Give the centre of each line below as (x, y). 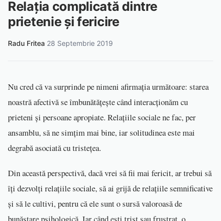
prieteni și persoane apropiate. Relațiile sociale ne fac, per (102, 117)
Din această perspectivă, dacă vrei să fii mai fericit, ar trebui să (110, 173)
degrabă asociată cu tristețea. (55, 148)
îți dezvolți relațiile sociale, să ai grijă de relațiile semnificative (110, 188)
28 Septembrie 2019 (80, 43)
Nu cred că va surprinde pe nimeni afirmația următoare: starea (108, 87)
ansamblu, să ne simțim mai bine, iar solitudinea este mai (101, 133)
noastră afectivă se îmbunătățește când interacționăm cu (98, 102)
